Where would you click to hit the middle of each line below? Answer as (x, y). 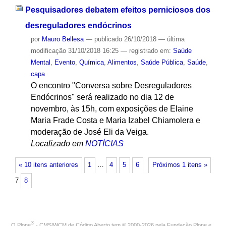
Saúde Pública (162, 63)
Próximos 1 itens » (180, 165)
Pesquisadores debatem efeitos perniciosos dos (118, 10)
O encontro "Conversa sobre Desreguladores (111, 86)
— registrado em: (147, 51)
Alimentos (122, 63)
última (176, 39)
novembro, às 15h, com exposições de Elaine (112, 109)
